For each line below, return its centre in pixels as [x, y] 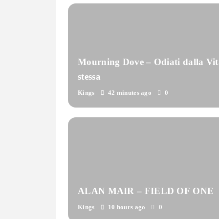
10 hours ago [127, 207]
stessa [89, 77]
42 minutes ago [130, 93]
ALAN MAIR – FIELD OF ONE [146, 191]
